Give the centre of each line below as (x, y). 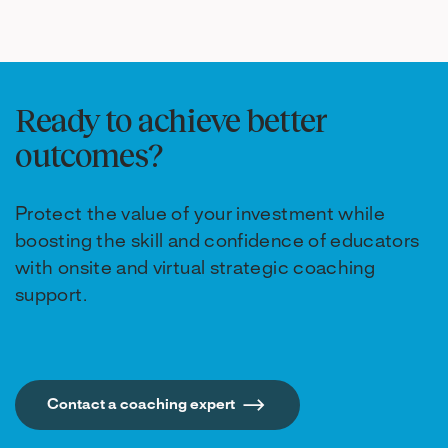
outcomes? (89, 154)
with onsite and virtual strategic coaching (195, 268)
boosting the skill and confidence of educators (217, 241)
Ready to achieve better (171, 119)
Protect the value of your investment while (200, 214)
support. (51, 295)
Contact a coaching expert (141, 404)
